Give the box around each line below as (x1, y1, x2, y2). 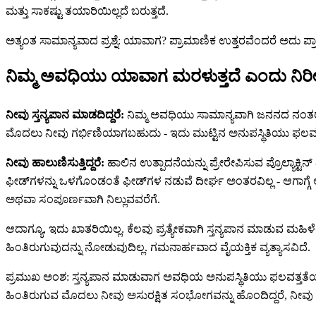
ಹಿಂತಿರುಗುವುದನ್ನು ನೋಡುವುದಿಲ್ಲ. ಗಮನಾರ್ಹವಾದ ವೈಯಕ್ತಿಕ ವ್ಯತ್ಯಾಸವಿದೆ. (6, 241, 310, 253)
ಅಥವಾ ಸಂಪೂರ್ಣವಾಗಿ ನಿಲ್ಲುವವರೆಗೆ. (6, 193, 160, 205)
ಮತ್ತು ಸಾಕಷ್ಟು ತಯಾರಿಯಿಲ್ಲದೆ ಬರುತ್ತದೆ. (6, 4, 169, 17)
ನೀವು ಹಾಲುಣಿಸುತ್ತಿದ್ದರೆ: (6, 156, 104, 169)
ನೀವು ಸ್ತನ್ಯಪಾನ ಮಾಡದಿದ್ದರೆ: (6, 108, 124, 121)
